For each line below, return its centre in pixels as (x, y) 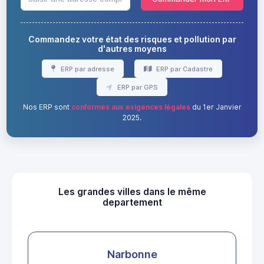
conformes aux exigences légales (131, 107)
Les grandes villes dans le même (132, 192)
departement (132, 203)
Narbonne (132, 255)
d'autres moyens (132, 48)
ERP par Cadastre (183, 69)
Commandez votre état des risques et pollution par (132, 39)
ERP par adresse (86, 69)
